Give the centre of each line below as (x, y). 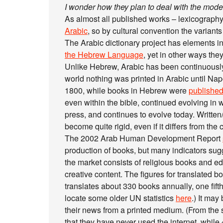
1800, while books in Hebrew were (127, 90)
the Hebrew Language (104, 55)
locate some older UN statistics (120, 198)
